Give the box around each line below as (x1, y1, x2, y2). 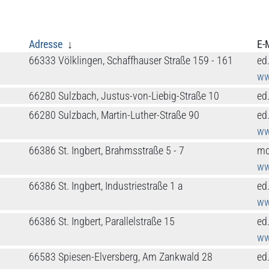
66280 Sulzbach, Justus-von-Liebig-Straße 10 (28, 89, 219, 103)
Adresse (28, 38, 65, 51)
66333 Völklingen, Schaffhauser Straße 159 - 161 (28, 54, 233, 67)
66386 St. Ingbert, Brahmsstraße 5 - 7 (28, 144, 184, 157)
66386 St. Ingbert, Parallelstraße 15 (28, 215, 175, 228)
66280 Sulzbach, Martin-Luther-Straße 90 (28, 109, 199, 122)
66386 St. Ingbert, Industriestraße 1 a (28, 180, 183, 193)
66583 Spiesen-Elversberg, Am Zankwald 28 (28, 250, 213, 264)
